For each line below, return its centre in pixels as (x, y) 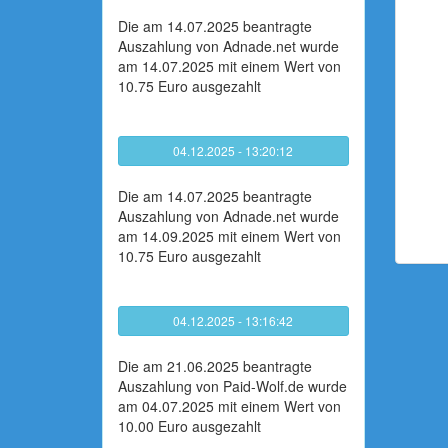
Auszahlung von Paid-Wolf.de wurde (232, 386)
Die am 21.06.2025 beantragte (215, 366)
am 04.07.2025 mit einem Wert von (229, 406)
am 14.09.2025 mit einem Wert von (229, 236)
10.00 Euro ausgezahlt (189, 426)
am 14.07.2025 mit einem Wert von (229, 66)
